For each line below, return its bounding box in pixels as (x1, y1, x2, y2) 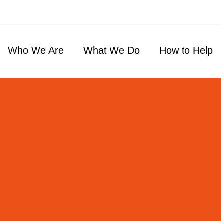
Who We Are (7, 44, 64, 56)
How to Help (159, 44, 213, 56)
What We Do (83, 44, 140, 56)
